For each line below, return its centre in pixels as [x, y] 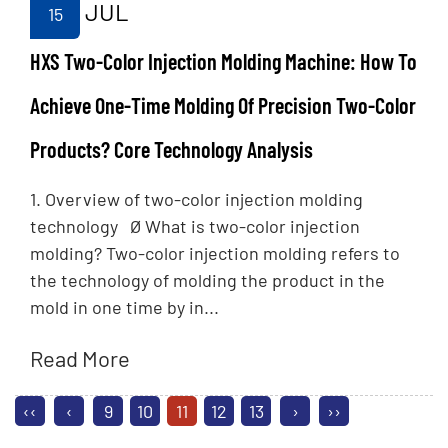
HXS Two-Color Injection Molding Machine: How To [223, 61]
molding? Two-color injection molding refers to [215, 253]
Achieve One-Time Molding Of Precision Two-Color [223, 105]
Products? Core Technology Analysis [171, 149]
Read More [80, 358]
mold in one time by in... [124, 307]
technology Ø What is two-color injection [195, 226]
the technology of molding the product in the [207, 280]
